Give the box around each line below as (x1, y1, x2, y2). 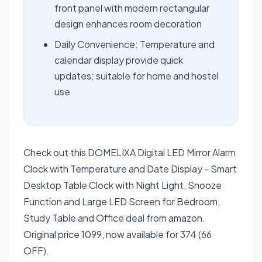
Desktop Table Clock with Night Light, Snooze (23, 178, 222, 191)
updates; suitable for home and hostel (54, 69, 219, 82)
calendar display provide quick (54, 53, 183, 66)
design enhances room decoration (54, 17, 202, 30)
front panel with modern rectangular (54, 1, 209, 14)
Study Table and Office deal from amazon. (23, 211, 205, 224)
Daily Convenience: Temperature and (54, 37, 215, 50)
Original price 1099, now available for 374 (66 (23, 227, 212, 240)
